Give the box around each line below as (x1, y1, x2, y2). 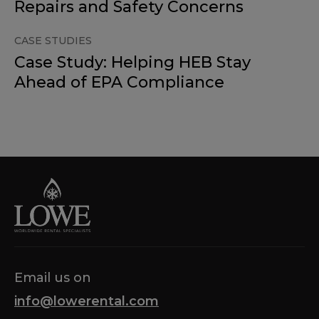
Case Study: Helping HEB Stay (14, 53, 251, 73)
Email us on (14, 270, 91, 286)
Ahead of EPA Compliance (14, 73, 224, 93)
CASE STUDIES (14, 34, 92, 48)
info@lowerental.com (14, 293, 159, 310)
